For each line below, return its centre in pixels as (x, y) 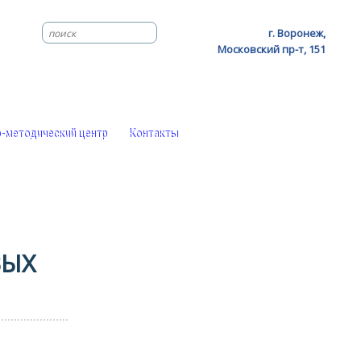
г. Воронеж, (297, 33)
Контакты (153, 134)
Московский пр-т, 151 (271, 49)
